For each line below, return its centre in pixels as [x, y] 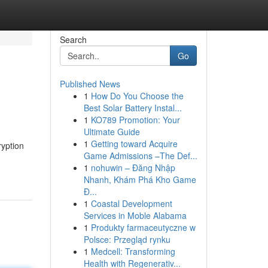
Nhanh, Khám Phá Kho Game [140, 179]
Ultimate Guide [112, 132]
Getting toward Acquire [134, 144]
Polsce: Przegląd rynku [127, 239]
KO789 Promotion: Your [135, 120]
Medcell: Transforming [133, 251]
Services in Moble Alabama [135, 215]
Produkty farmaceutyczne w [143, 227]
